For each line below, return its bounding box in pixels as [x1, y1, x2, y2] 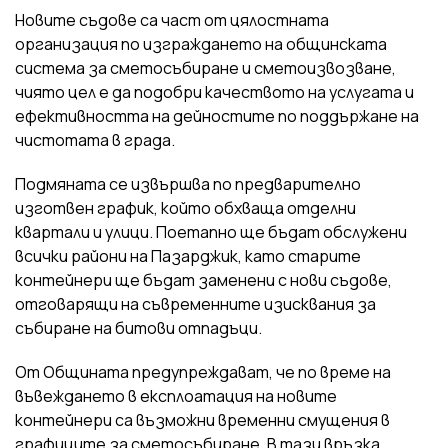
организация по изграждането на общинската [15, 32, 387, 55]
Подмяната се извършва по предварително [15, 172, 361, 195]
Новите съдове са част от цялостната [15, 8, 329, 31]
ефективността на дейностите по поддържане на [15, 104, 419, 127]
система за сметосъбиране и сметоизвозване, [15, 56, 396, 79]
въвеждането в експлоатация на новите [15, 384, 337, 407]
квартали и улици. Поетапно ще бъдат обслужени [15, 220, 407, 243]
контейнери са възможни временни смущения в [15, 408, 390, 431]
